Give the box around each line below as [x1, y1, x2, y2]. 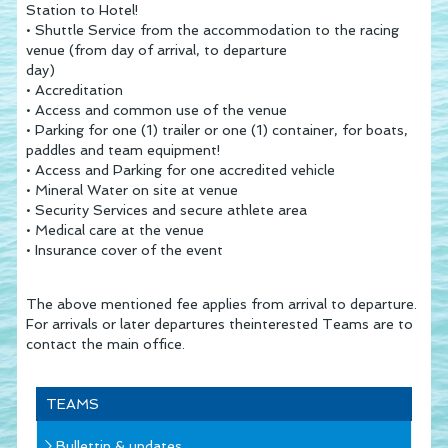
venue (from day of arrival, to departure [26, 41, 288, 58]
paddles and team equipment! [26, 141, 222, 158]
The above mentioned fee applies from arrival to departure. [26, 295, 418, 312]
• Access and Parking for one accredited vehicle [26, 161, 336, 178]
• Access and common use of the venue [26, 101, 288, 118]
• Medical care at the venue [26, 221, 205, 238]
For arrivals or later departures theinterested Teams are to [26, 315, 414, 332]
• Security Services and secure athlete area [26, 201, 308, 218]
